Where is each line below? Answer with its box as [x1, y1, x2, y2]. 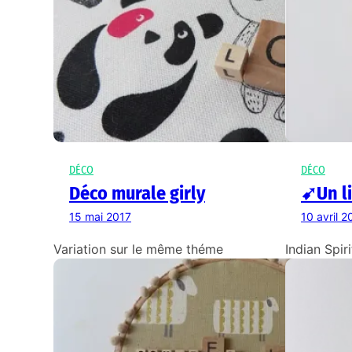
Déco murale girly [69, 182, 205, 205]
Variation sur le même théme [53, 241, 223, 258]
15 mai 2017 [69, 210, 131, 224]
